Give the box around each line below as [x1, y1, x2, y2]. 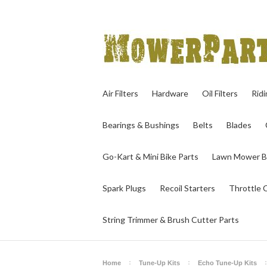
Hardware [152, 88, 188, 98]
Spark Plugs [103, 183, 146, 193]
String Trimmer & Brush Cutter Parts [103, 215, 239, 225]
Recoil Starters [160, 183, 215, 193]
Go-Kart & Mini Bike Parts [103, 151, 198, 162]
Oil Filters [202, 88, 238, 98]
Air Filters [103, 88, 138, 98]
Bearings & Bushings [103, 120, 179, 130]
